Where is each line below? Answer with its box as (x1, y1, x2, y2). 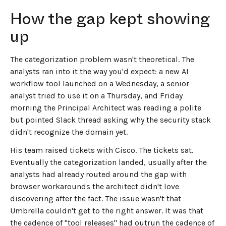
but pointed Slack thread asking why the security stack (10, 115, 211, 125)
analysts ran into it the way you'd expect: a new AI (10, 66, 189, 76)
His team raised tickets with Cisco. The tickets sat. (10, 145, 193, 155)
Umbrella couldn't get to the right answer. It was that (10, 206, 203, 216)
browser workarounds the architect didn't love (10, 182, 179, 192)
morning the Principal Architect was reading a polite (10, 102, 201, 112)
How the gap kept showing (10, 7, 210, 30)
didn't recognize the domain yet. (10, 127, 128, 137)
